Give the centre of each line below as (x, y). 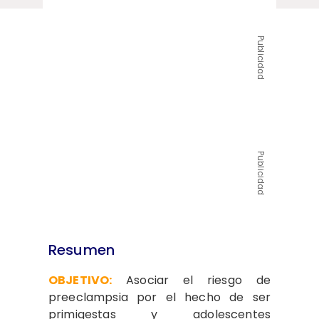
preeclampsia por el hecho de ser (159, 297)
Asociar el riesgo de (191, 280)
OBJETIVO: (80, 280)
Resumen (82, 250)
